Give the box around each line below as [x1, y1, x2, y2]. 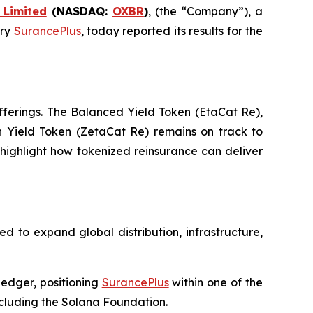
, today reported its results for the [80, 24, 263, 38]
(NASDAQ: [46, 4, 112, 18]
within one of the [168, 275, 263, 289]
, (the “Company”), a [147, 4, 263, 18]
